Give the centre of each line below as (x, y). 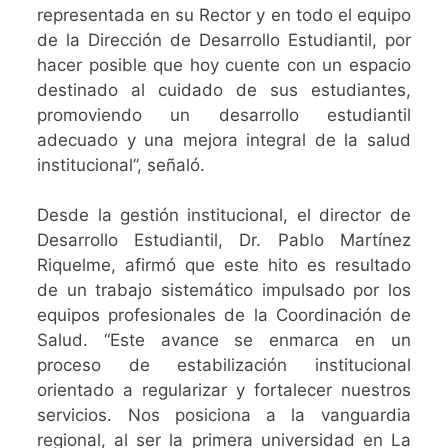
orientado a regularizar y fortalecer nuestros (224, 389)
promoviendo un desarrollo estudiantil (224, 114)
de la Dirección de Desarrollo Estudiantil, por (224, 39)
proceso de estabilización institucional (224, 364)
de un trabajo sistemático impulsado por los (224, 289)
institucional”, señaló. (121, 164)
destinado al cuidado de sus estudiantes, (224, 89)
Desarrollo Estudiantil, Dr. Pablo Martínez (224, 239)
